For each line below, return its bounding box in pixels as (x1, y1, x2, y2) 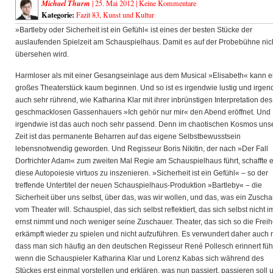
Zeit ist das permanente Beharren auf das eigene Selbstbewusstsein (15, 132, 241, 141)
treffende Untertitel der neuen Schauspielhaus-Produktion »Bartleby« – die (15, 181, 262, 190)
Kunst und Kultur (103, 10, 154, 19)
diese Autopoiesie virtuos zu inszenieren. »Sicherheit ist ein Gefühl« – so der (15, 169, 268, 177)
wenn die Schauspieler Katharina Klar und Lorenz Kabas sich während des (15, 254, 264, 263)
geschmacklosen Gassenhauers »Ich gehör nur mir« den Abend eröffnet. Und (15, 108, 271, 116)
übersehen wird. (15, 50, 69, 58)
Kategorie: (41, 9, 74, 20)
